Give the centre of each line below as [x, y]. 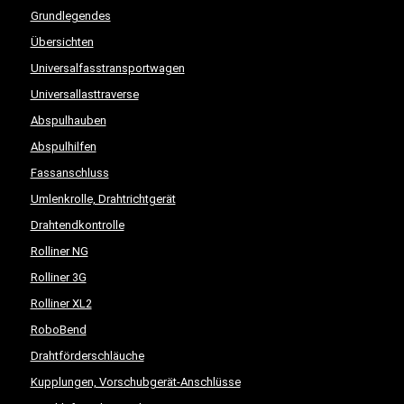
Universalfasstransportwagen [107, 68]
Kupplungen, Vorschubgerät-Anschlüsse [135, 382]
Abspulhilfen [63, 147]
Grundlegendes [70, 16]
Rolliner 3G [58, 277]
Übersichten [62, 42]
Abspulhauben [68, 120]
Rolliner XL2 [61, 303]
